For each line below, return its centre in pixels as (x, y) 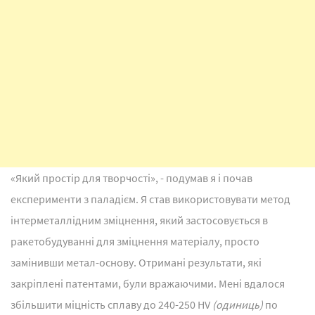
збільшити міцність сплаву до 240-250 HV (111, 305)
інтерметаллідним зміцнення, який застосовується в (139, 220)
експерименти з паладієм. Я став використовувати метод (150, 199)
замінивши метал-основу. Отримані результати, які (136, 263)
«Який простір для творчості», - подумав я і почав (131, 178)
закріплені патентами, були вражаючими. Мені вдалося (148, 284)
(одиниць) (238, 305)
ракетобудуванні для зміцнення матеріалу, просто (135, 242)
